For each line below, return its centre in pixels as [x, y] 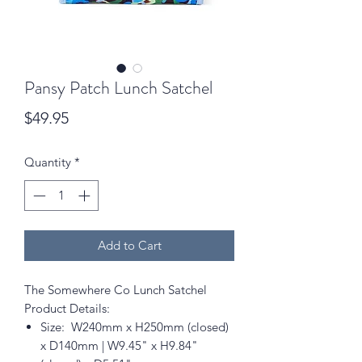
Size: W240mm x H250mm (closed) [135, 327]
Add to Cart [129, 246]
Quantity [48, 162]
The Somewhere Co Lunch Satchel [116, 290]
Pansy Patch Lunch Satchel [118, 87]
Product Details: [67, 309]
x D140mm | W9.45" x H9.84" [119, 346]
